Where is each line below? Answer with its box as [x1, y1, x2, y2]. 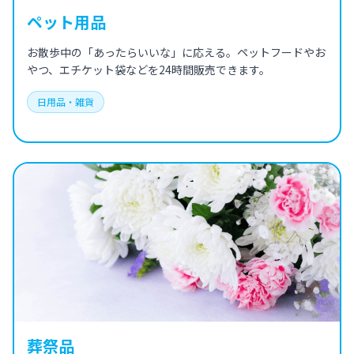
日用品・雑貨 [37, 95, 94, 109]
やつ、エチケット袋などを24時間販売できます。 [27, 62, 270, 78]
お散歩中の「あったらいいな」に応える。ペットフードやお [27, 44, 326, 61]
